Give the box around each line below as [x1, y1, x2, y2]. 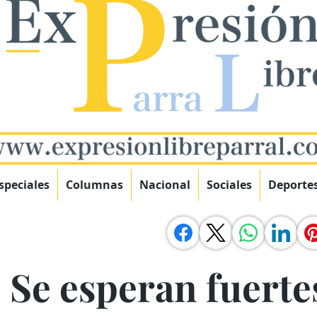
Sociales [207, 177, 252, 192]
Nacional [139, 177, 190, 192]
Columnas [66, 177, 123, 192]
